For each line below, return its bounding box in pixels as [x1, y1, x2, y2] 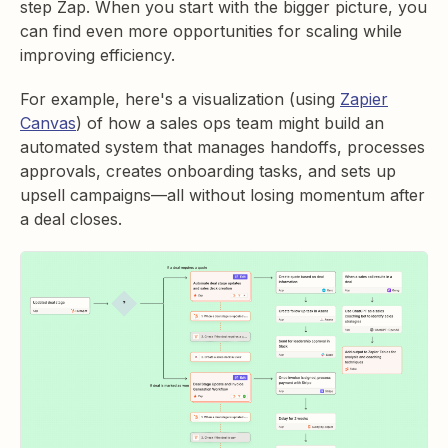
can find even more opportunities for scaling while [20, 21, 402, 42]
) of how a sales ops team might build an [76, 113, 384, 134]
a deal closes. [20, 209, 122, 230]
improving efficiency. [20, 45, 185, 66]
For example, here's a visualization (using [20, 89, 340, 110]
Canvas [20, 113, 76, 134]
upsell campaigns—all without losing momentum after [20, 185, 425, 206]
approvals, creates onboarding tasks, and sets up [20, 161, 396, 182]
